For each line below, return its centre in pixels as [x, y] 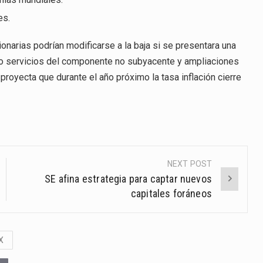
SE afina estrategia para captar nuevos [129, 178]
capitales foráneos [171, 193]
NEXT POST [190, 163]
